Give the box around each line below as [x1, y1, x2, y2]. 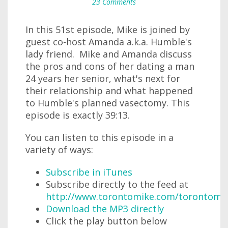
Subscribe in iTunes [46, 166, 132, 178]
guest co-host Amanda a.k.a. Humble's [25, 36, 192, 48]
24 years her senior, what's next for [25, 72, 180, 84]
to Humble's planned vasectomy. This [25, 97, 190, 109]
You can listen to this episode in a [25, 131, 174, 144]
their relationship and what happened [25, 84, 193, 97]
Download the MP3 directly [46, 203, 164, 215]
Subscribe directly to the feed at [46, 178, 188, 190]
